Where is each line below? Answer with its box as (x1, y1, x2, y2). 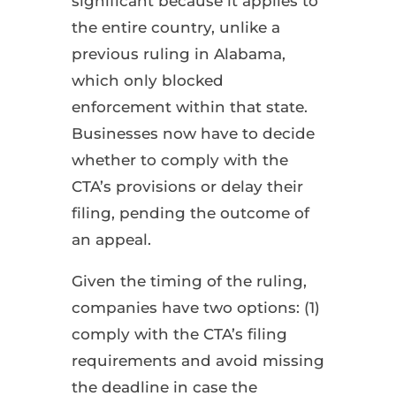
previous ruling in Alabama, (71, 44, 286, 63)
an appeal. (71, 230, 151, 248)
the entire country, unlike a (71, 18, 280, 36)
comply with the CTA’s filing (71, 324, 287, 343)
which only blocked (71, 71, 224, 89)
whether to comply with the (71, 150, 288, 169)
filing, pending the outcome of (71, 203, 309, 222)
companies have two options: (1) (71, 298, 320, 316)
